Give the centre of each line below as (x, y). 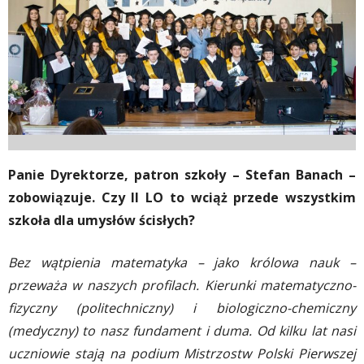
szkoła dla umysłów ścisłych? (102, 220)
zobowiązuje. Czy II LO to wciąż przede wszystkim (182, 197)
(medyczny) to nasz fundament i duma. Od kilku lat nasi (182, 331)
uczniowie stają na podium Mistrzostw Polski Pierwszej (182, 353)
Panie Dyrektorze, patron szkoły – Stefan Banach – (182, 175)
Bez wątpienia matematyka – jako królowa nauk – (182, 262)
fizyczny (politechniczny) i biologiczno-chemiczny (182, 308)
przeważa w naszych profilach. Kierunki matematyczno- (182, 285)
